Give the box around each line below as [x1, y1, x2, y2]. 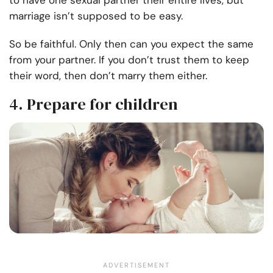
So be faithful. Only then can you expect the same [9, 37, 253, 51]
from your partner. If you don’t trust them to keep [9, 53, 249, 67]
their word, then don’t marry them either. [9, 69, 210, 83]
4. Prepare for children [9, 93, 178, 116]
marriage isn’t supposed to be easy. [9, 9, 183, 23]
